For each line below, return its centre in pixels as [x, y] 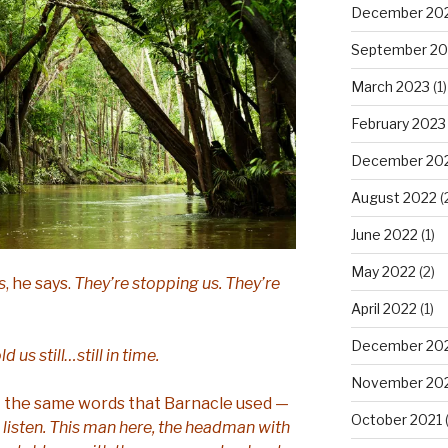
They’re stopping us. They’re [177, 284]
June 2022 [384, 234]
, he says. [40, 284]
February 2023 [398, 123]
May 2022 [383, 271]
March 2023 [390, 86]
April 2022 [383, 308]
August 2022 [393, 197]
